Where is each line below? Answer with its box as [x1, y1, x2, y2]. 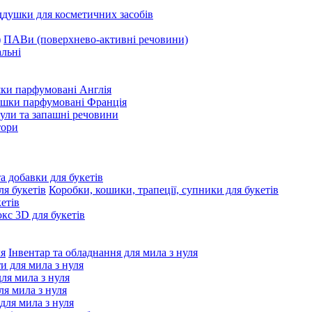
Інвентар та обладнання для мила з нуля [8, 247, 198, 258]
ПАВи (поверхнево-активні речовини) [3, 33, 188, 45]
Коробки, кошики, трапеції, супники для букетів [49, 184, 279, 196]
